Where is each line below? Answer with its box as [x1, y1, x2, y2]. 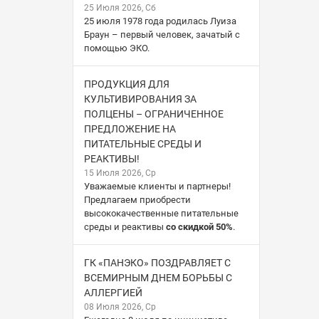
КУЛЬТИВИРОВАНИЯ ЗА [84, 93, 197, 105]
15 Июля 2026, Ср [84, 167, 156, 178]
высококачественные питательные [84, 207, 239, 219]
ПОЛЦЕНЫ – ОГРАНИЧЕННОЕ [84, 108, 224, 120]
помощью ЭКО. [84, 42, 150, 53]
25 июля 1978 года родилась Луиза [84, 15, 236, 26]
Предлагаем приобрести [84, 194, 191, 205]
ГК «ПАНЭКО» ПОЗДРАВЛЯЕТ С [84, 256, 231, 268]
